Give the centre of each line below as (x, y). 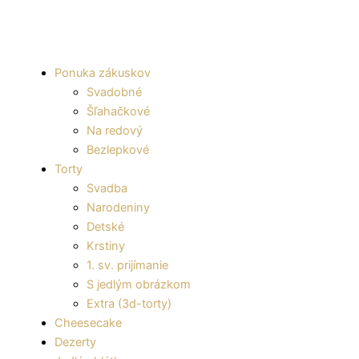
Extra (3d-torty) (129, 303)
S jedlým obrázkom (139, 284)
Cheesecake (88, 323)
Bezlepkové (118, 149)
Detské (105, 226)
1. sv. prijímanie (127, 265)
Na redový (115, 130)
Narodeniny (118, 207)
